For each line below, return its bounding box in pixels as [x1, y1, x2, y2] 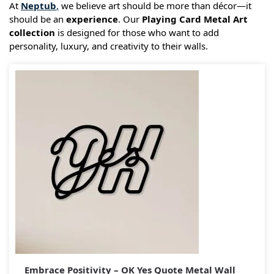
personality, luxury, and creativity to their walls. [9, 39, 208, 52]
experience [66, 12, 118, 25]
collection [9, 26, 55, 39]
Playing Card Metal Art [142, 12, 248, 25]
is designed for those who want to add [55, 26, 219, 39]
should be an [9, 12, 66, 25]
